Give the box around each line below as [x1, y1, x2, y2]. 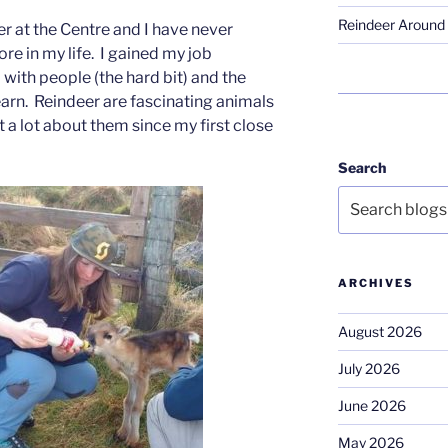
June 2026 [337, 397, 406, 415]
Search [337, 159, 386, 176]
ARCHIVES [337, 276, 414, 291]
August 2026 [337, 323, 422, 341]
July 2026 [337, 360, 400, 378]
